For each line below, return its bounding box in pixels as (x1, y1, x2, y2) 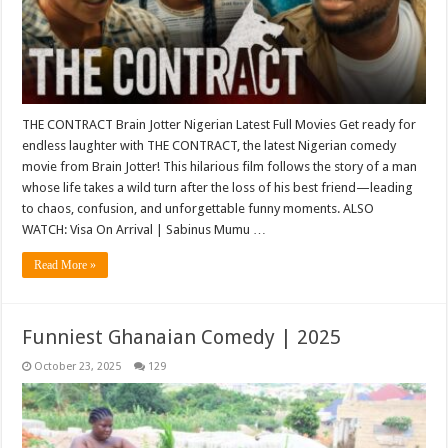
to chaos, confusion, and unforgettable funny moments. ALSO (22, 201, 375, 216)
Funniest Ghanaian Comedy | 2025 (22, 325, 342, 349)
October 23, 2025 (34, 360, 122, 373)
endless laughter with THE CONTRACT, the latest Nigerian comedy (22, 138, 397, 153)
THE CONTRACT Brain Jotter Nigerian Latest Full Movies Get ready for (22, 117, 417, 132)
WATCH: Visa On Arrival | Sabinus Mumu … (22, 222, 267, 237)
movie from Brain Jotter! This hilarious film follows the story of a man (22, 159, 418, 174)
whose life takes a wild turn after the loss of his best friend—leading (22, 180, 414, 195)
